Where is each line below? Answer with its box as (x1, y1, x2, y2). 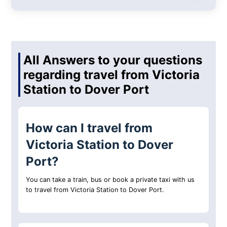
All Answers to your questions (23, 53, 203, 68)
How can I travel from (26, 121, 153, 136)
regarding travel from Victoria (23, 67, 200, 83)
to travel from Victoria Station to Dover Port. (26, 186, 165, 194)
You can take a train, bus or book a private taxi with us (26, 176, 195, 184)
